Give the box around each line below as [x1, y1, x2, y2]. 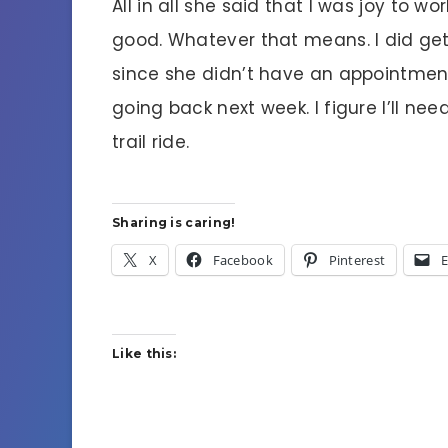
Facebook [212, 251, 273, 270]
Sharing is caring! [112, 215, 236, 231]
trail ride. [112, 129, 190, 154]
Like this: [112, 346, 176, 362]
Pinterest [328, 251, 386, 270]
